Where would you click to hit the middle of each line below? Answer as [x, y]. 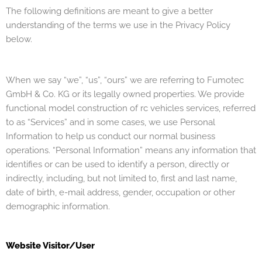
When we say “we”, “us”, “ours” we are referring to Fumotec [125, 80]
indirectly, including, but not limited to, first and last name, [121, 179]
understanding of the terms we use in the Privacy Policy [118, 25]
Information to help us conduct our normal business [111, 137]
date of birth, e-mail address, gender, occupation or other [120, 193]
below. [19, 39]
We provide [220, 94]
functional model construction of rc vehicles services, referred [131, 108]
